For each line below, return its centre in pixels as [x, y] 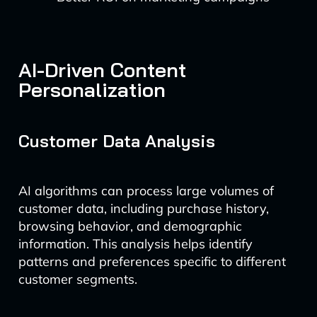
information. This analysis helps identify [135, 244]
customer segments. [77, 279]
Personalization [92, 90]
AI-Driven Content [102, 70]
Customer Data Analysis [116, 141]
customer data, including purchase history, [143, 208]
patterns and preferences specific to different [152, 261]
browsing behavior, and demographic [130, 226]
